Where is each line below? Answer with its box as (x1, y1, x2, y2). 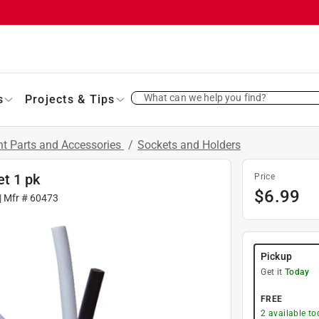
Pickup (261, 250, 292, 262)
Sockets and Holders (137, 137, 241, 152)
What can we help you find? (143, 91, 267, 103)
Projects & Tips (24, 92, 115, 106)
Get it (261, 266, 285, 277)
